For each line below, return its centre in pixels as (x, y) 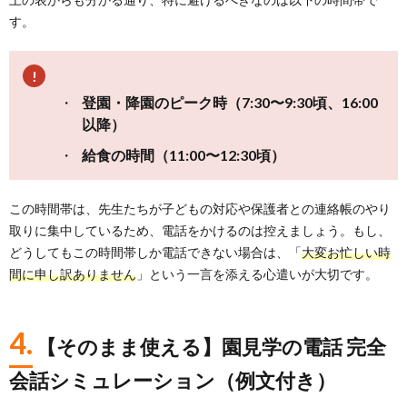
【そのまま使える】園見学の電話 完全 (211, 346)
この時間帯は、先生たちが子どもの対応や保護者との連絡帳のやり (200, 208)
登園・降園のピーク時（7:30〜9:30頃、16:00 (230, 102)
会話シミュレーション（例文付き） (173, 380)
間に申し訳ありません (73, 273)
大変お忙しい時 (346, 252)
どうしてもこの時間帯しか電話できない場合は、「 (155, 252)
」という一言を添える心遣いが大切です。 (257, 273)
